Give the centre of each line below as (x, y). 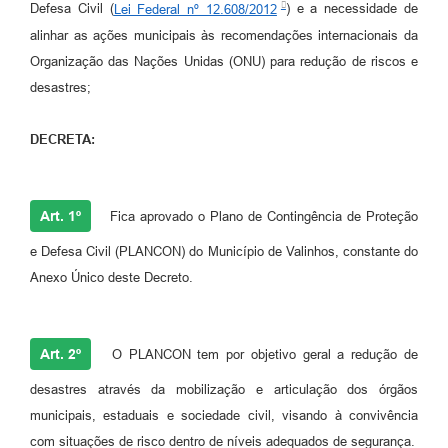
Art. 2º (60, 353)
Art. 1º (60, 215)
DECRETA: (62, 139)
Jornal (39, 108)
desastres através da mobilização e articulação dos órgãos (224, 389)
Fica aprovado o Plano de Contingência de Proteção (261, 216)
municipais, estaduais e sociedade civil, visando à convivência (224, 415)
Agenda (43, 147)
